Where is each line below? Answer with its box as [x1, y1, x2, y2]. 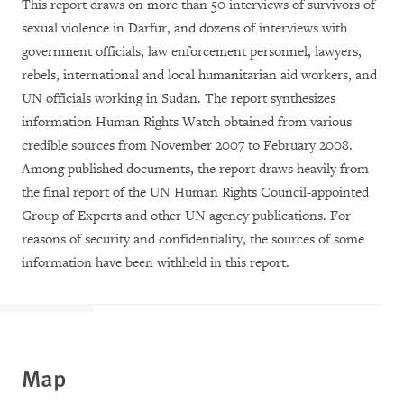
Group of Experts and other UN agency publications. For [22, 207, 351, 225]
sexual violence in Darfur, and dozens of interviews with [22, 20, 347, 37]
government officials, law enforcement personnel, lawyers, [22, 43, 362, 60]
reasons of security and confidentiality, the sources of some [22, 231, 364, 248]
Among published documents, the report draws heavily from [22, 161, 369, 178]
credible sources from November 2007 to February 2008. [22, 137, 353, 154]
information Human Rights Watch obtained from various [22, 114, 352, 131]
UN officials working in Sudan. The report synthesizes [22, 90, 335, 107]
